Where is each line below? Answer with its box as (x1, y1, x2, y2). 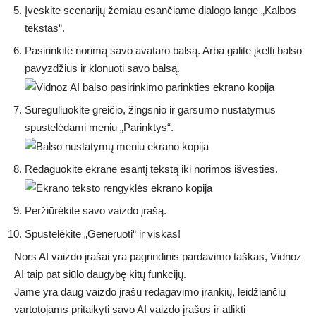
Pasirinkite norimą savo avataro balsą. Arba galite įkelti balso (25, 44, 302, 57)
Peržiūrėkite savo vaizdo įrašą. (25, 205, 166, 217)
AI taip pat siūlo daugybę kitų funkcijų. (14, 268, 186, 281)
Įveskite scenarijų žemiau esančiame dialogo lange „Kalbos (25, 4, 296, 16)
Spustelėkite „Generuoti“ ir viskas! (25, 227, 181, 240)
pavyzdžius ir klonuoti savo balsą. (25, 62, 180, 75)
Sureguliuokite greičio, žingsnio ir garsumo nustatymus (25, 104, 276, 116)
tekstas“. (25, 21, 65, 34)
